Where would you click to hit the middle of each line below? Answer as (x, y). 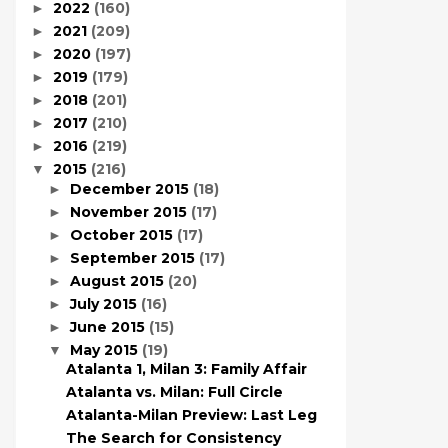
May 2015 (105, 349)
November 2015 (130, 211)
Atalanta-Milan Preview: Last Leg (191, 415)
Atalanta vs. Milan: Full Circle (174, 392)
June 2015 (109, 326)
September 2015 (134, 257)
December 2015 (131, 188)
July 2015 (105, 303)
